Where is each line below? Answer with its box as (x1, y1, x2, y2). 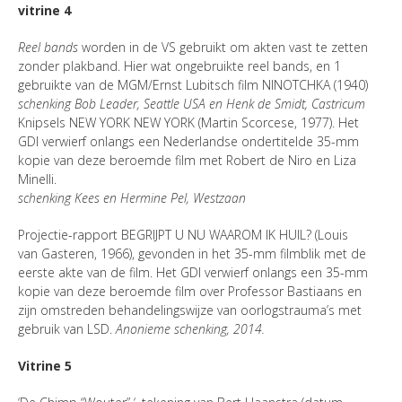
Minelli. (18, 170, 57, 188)
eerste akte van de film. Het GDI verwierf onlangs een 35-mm (18, 264, 368, 282)
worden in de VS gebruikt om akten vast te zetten (78, 39, 368, 57)
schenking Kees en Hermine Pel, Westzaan (18, 189, 246, 207)
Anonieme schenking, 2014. (116, 320, 265, 338)
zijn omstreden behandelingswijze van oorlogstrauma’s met (18, 301, 362, 319)
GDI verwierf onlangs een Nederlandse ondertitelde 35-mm (18, 133, 359, 151)
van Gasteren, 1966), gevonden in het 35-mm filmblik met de (18, 245, 366, 263)
